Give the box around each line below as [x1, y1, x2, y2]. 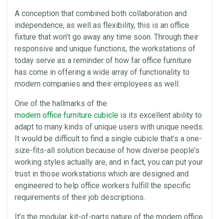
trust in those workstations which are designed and [15, 169, 189, 178]
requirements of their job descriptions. [15, 193, 145, 202]
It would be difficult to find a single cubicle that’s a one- [15, 134, 202, 143]
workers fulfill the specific [100, 181, 191, 190]
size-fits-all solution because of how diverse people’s [15, 146, 199, 155]
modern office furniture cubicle [15, 110, 118, 120]
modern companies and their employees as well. [15, 79, 180, 88]
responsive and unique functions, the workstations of [15, 44, 196, 53]
